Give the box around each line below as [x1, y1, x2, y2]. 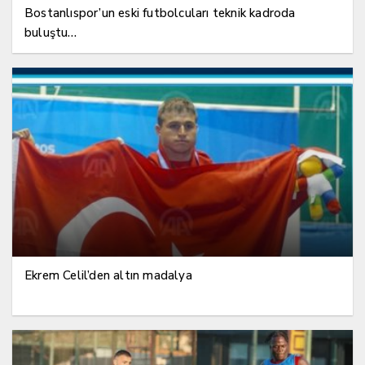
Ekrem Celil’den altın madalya [24, 267, 192, 284]
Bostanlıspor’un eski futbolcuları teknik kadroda [24, 5, 296, 22]
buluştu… [24, 24, 77, 42]
